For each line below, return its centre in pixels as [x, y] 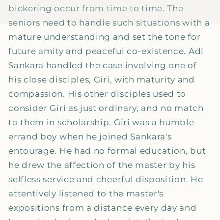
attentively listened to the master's [86, 193]
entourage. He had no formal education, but [107, 151]
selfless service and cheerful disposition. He [106, 179]
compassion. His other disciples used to [97, 94]
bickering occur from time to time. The [96, 8]
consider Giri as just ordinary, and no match [106, 108]
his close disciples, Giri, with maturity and [102, 80]
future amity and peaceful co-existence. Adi [106, 51]
